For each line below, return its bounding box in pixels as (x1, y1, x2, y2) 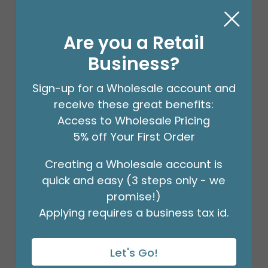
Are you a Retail (63, 31, 205, 55)
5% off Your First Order (72, 129, 195, 144)
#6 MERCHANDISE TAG (31, 159, 153, 174)
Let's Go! (109, 245, 158, 260)
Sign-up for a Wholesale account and (32, 81, 236, 96)
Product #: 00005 (31, 175, 115, 190)
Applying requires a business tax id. (38, 205, 229, 220)
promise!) (106, 189, 162, 204)
